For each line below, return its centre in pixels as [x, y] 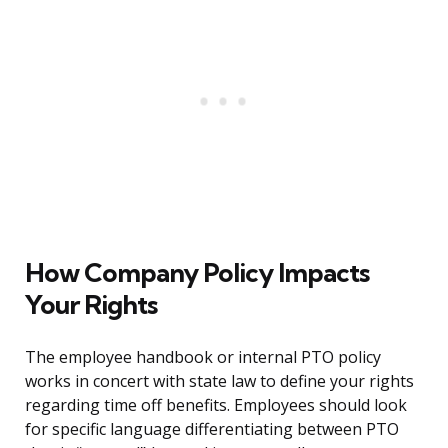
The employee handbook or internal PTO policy [203, 357]
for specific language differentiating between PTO [212, 429]
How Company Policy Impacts [197, 273]
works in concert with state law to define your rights [219, 381]
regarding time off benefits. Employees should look [216, 405]
